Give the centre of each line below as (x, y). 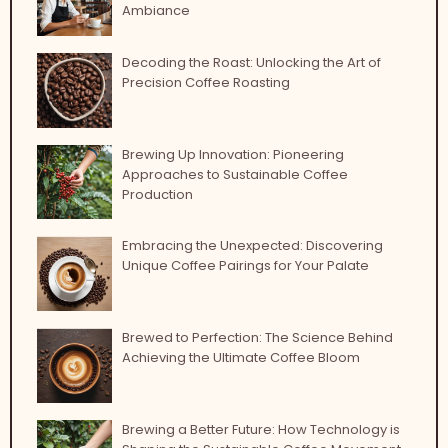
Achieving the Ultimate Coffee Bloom (240, 358)
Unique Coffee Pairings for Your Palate (245, 266)
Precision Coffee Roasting (205, 82)
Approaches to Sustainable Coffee (234, 174)
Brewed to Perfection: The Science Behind (257, 338)
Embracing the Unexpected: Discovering (252, 246)
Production (157, 194)
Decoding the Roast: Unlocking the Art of (251, 62)
